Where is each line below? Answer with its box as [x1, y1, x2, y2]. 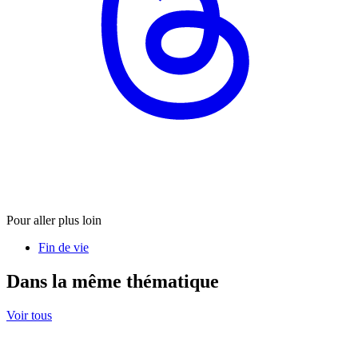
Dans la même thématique [6, 270, 219, 292]
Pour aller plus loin [6, 213, 101, 227]
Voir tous [6, 308, 52, 322]
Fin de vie [38, 240, 89, 254]
